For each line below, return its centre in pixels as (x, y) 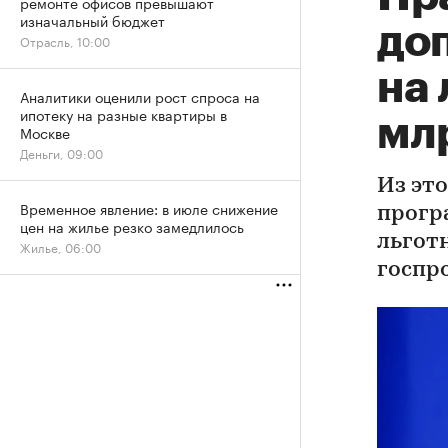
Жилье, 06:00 (60, 246)
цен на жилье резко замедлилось (132, 226)
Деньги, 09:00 (61, 152)
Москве (45, 132)
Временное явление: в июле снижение (149, 208)
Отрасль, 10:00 (65, 40)
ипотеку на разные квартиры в (123, 114)
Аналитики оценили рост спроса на (140, 96)
